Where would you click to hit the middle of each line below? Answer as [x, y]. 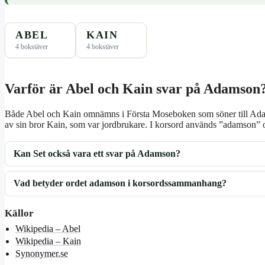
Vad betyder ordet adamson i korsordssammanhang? [120, 183]
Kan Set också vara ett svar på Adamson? [97, 154]
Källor [19, 213]
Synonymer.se [41, 253]
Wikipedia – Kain [48, 241]
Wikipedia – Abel [48, 228]
